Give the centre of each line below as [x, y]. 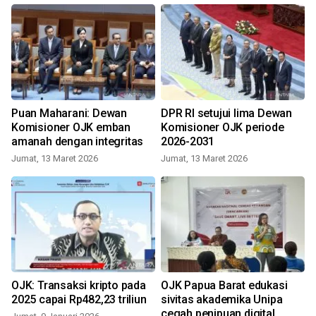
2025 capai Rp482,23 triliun [79, 299]
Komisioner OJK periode [223, 127]
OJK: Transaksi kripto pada [79, 285]
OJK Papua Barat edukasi [224, 285]
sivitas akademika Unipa [222, 299]
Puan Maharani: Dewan [69, 113]
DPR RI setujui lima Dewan [226, 113]
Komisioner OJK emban [71, 127]
